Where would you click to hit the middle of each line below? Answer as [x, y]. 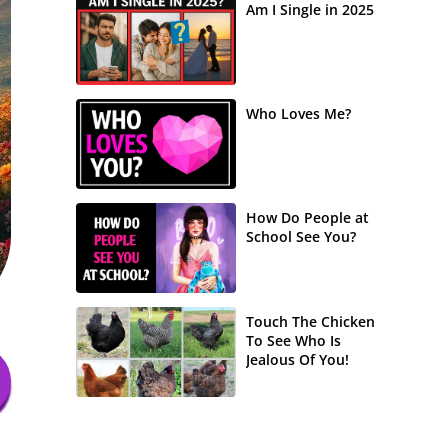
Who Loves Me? [298, 113]
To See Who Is [293, 340]
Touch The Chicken [310, 321]
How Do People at [307, 217]
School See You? [301, 236]
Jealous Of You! [297, 359]
